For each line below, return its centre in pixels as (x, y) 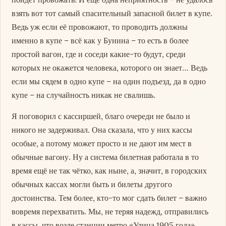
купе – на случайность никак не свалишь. (84, 95)
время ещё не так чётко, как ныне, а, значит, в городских (109, 171)
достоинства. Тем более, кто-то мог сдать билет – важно (109, 198)
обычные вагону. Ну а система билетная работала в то (105, 157)
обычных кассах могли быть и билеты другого (92, 184)
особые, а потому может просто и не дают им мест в (102, 144)
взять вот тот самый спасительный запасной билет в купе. (112, 13)
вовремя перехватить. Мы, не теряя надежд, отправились (110, 212)
